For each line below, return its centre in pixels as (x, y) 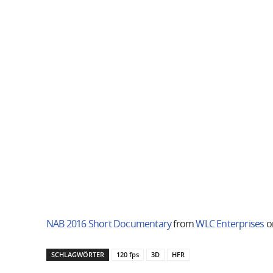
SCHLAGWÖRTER (78, 254)
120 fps (128, 254)
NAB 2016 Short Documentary (109, 224)
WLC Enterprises (230, 224)
